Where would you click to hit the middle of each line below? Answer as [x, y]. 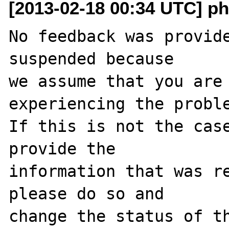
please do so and [87, 193]
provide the [62, 148]
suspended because [91, 59]
